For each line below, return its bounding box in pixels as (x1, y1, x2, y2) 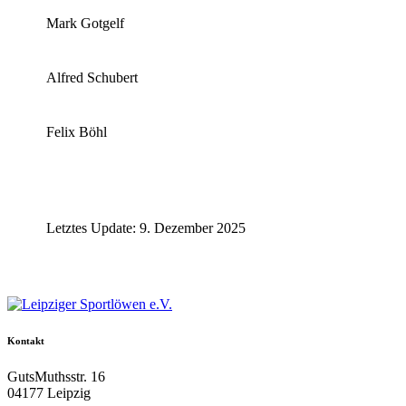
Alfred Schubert (46, 70, 139, 86)
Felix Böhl (46, 124, 108, 140)
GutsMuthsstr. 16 (7, 369, 109, 385)
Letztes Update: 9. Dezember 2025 (46, 220, 246, 237)
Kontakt (7, 335, 44, 347)
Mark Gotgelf (46, 15, 125, 32)
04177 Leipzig (7, 385, 91, 401)
